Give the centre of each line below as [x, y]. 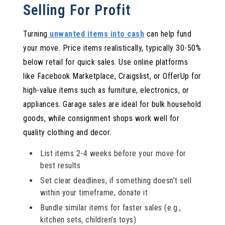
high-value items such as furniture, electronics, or [106, 90]
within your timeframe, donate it [94, 193]
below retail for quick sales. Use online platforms [106, 62]
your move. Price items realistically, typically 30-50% [112, 48]
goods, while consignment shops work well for [101, 119]
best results [61, 166]
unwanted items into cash [96, 34]
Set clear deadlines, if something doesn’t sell [116, 181]
